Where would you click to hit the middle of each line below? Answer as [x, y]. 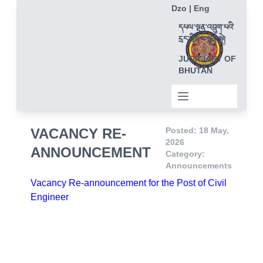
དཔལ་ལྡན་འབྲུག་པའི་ [206, 28]
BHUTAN [195, 71]
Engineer [50, 197]
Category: [185, 154]
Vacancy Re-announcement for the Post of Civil [129, 183]
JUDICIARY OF [207, 59]
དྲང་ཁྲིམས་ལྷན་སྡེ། [202, 40]
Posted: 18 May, [197, 131]
